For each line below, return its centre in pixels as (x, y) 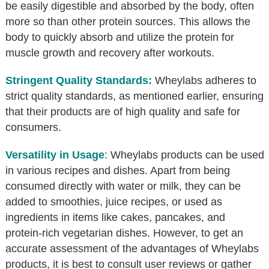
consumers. (33, 127)
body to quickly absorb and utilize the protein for (120, 37)
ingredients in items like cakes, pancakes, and (115, 217)
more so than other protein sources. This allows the (128, 21)
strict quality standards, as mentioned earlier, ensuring (134, 96)
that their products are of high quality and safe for (123, 111)
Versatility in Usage (55, 155)
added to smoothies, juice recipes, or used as (114, 201)
